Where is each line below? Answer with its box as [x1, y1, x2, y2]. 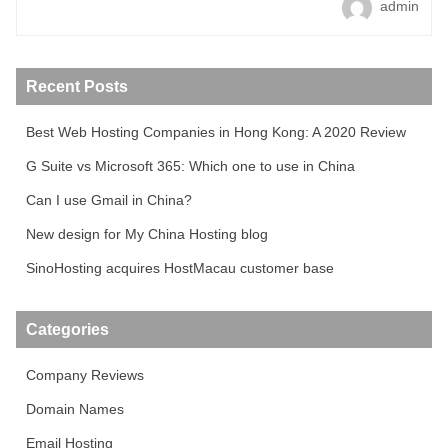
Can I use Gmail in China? [26, 191, 192, 208]
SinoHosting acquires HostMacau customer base [26, 259, 334, 276]
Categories [26, 320, 109, 338]
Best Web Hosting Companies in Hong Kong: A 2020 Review [26, 123, 406, 140]
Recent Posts [26, 77, 128, 95]
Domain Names [26, 400, 124, 417]
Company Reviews [26, 366, 144, 383]
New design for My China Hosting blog [26, 225, 268, 242]
